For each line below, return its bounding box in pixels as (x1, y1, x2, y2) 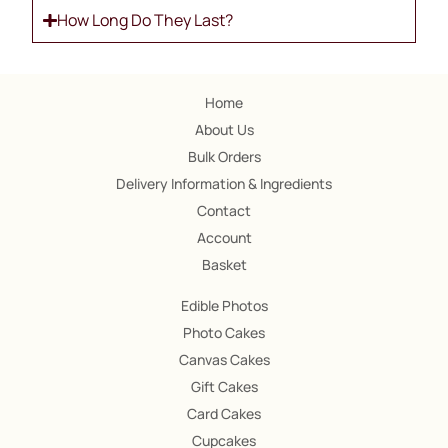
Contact (197, 201, 251, 221)
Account (196, 228, 252, 248)
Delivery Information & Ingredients (116, 174, 332, 194)
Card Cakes (187, 404, 261, 424)
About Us (194, 120, 254, 140)
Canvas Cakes (178, 350, 270, 370)
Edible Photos (180, 296, 268, 316)
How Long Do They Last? (56, 9, 233, 32)
